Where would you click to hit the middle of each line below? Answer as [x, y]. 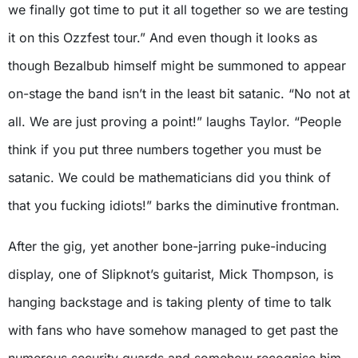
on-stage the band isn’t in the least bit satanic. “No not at [179, 93]
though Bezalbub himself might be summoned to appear [177, 65]
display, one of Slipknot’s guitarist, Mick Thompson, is [171, 274]
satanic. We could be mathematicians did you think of [169, 177]
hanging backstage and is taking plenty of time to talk [170, 302]
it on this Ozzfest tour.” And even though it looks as [163, 37]
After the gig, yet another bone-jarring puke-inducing [167, 246]
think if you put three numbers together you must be [165, 149]
